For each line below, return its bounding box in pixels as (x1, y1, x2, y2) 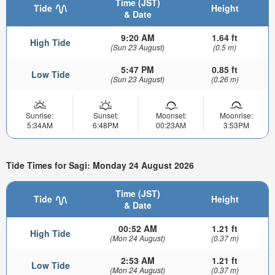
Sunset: (93, 110, 118, 121)
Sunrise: (26, 110, 53, 121)
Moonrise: (219, 110, 253, 121)
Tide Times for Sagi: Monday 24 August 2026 (6, 158, 194, 171)
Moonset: (155, 110, 187, 121)
